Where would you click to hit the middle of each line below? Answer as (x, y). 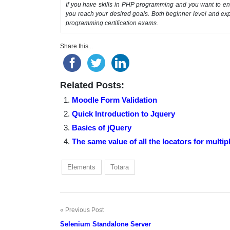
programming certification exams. (112, 23)
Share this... (76, 46)
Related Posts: (92, 85)
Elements (82, 167)
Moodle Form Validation (114, 100)
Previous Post (84, 210)
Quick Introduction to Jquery (123, 113)
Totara (120, 167)
